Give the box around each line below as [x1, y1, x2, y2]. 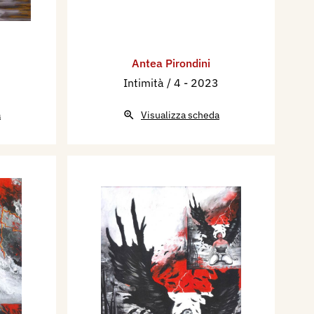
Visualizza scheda [141, 109, 219, 122]
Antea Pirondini [132, 56, 210, 71]
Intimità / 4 [123, 76, 184, 90]
